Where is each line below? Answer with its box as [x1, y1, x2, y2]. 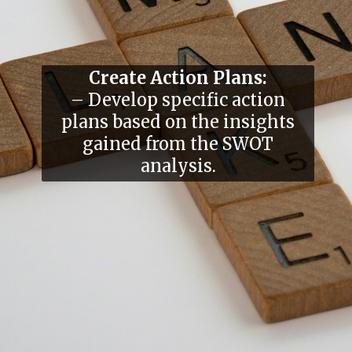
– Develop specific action [71, 90, 286, 112]
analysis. [140, 156, 216, 178]
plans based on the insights [61, 112, 295, 134]
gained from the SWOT [82, 134, 274, 156]
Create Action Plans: [89, 68, 268, 90]
